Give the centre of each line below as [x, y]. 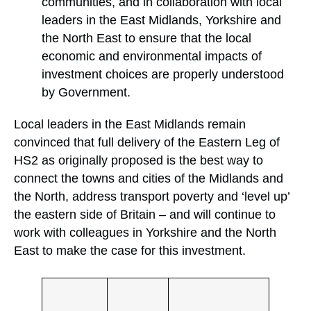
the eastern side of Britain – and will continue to [145, 214]
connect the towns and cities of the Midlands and [149, 178]
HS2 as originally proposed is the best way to [138, 160]
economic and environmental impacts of [152, 56]
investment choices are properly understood [163, 74]
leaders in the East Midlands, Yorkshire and [161, 20]
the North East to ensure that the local [146, 38]
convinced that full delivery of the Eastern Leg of [147, 142]
